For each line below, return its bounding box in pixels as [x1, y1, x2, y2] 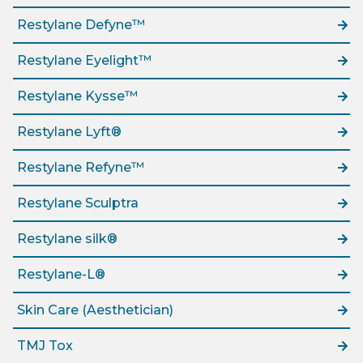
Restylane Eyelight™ [17, 53, 152, 69]
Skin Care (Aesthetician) [17, 302, 173, 318]
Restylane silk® [17, 231, 117, 247]
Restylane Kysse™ [17, 88, 138, 105]
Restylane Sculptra [17, 195, 139, 211]
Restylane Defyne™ [17, 17, 145, 33]
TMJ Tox [17, 338, 73, 354]
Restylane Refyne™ [17, 160, 144, 176]
